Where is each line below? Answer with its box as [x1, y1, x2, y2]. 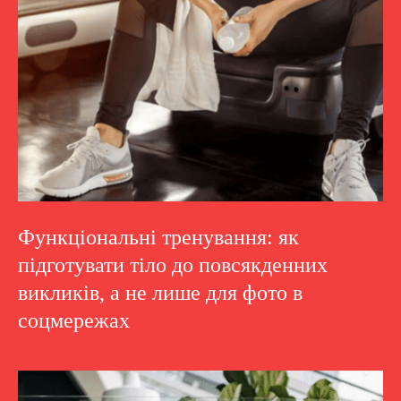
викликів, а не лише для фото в [18, 281, 303, 304]
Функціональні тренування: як [18, 226, 299, 249]
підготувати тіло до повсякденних [18, 253, 328, 277]
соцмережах [18, 309, 130, 332]
